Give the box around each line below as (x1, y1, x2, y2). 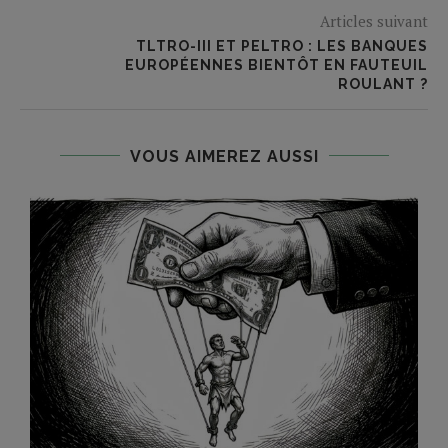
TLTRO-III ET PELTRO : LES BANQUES (136, 37, 428, 54)
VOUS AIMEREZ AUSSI (129, 146, 319, 166)
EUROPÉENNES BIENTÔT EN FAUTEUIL (125, 56, 428, 73)
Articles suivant (320, 10, 428, 31)
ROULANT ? (338, 75, 428, 92)
